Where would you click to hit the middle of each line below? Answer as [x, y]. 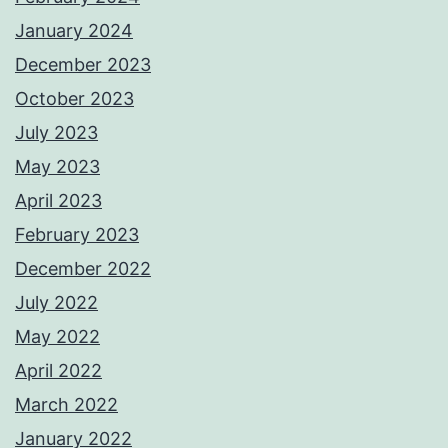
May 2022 [57, 337]
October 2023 [74, 99]
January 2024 [74, 31]
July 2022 [56, 303]
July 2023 [56, 133]
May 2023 [57, 167]
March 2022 [66, 405]
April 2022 [58, 371]
